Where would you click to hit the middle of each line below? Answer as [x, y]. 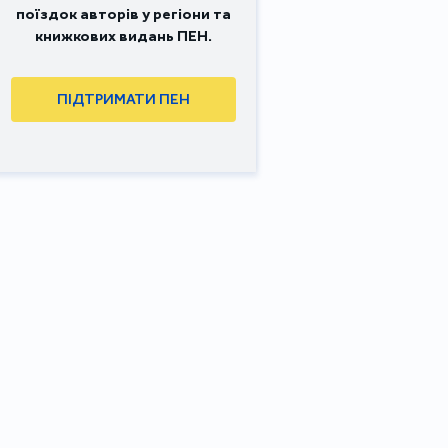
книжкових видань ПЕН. [123, 35]
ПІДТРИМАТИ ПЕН [123, 99]
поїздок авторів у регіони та [123, 13]
